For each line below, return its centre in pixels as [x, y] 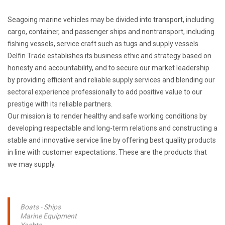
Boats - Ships [40, 207]
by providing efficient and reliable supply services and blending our [111, 80]
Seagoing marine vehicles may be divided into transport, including [111, 20]
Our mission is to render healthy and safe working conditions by [107, 116]
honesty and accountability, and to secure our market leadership [108, 68]
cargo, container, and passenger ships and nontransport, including [111, 32]
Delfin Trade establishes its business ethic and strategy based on [109, 56]
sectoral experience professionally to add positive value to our [105, 92]
